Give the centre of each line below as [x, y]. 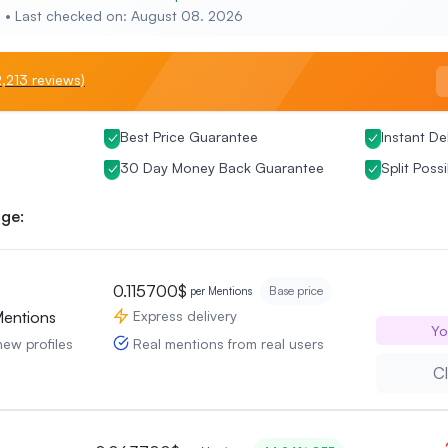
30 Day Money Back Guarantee [222, 168]
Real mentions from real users [228, 343]
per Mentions [220, 291]
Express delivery [184, 316]
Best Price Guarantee [189, 137]
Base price [295, 291]
